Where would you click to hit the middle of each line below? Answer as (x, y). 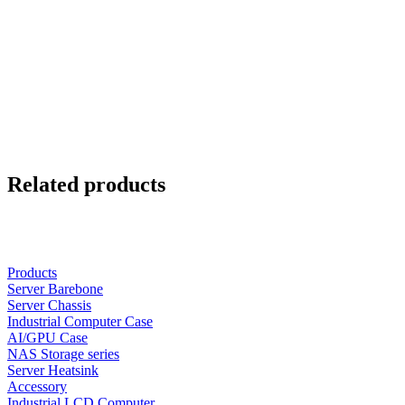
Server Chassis (49, 306)
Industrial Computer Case (80, 322)
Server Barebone (55, 289)
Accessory (37, 387)
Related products (86, 185)
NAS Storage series (63, 354)
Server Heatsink (53, 371)
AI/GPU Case (47, 338)
